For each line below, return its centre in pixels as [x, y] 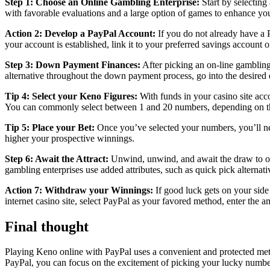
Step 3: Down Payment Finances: [73, 64]
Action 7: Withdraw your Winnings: [79, 190]
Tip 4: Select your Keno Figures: [71, 96]
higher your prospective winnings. [70, 138]
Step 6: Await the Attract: [57, 159]
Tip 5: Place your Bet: [50, 127]
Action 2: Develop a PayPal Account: [80, 33]
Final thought [47, 226]
